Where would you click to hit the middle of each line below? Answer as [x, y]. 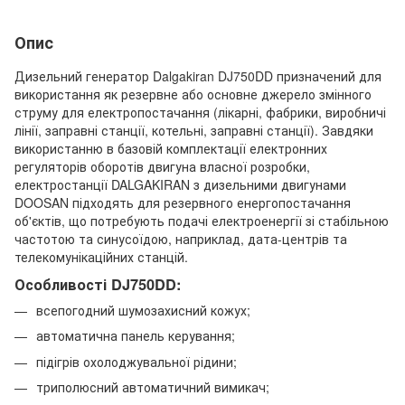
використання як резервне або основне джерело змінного [193, 94]
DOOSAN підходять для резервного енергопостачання [183, 202]
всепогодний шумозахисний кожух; [143, 310]
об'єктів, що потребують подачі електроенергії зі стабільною [202, 221]
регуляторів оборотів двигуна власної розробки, [162, 166]
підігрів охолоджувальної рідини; [137, 361]
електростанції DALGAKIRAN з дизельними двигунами [180, 184]
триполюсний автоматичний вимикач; [153, 386]
